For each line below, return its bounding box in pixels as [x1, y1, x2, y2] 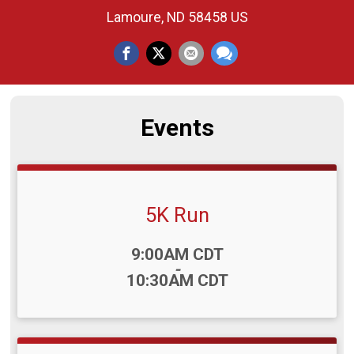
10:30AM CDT [126, 270, 228, 290]
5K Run [145, 202, 209, 227]
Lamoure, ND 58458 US [106, 9, 248, 26]
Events [140, 113, 214, 141]
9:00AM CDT [130, 244, 224, 264]
